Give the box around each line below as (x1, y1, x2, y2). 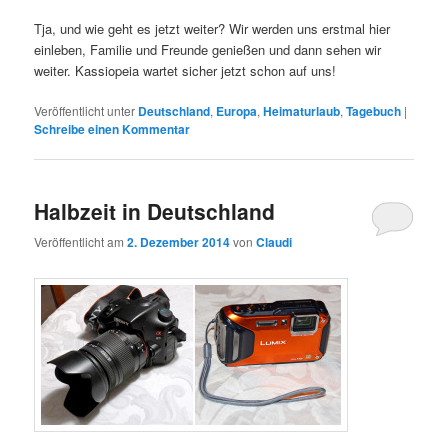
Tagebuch (346, 101, 402, 120)
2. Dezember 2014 (127, 233, 231, 252)
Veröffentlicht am (34, 233, 128, 251)
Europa (216, 101, 258, 120)
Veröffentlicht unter (34, 101, 136, 119)
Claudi (256, 233, 293, 252)
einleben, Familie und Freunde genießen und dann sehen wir (34, 39, 382, 59)
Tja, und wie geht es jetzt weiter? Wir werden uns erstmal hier (34, 18, 391, 38)
